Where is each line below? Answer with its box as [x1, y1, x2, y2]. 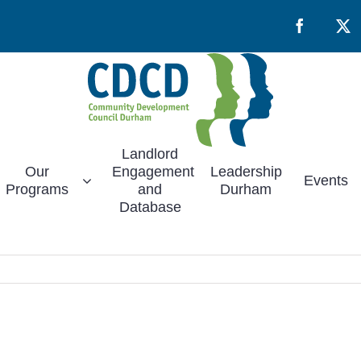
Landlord [122, 146, 179, 162]
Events [304, 172, 349, 189]
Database [118, 199, 181, 215]
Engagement [112, 164, 195, 180]
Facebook [298, 24, 355, 39]
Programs [6, 181, 69, 197]
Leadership [210, 164, 282, 180]
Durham [220, 181, 272, 197]
